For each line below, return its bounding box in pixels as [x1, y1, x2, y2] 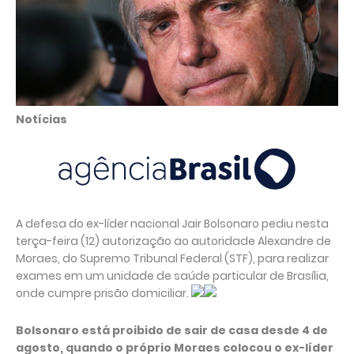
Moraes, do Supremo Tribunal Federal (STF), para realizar [16, 250, 329, 266]
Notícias [16, 111, 67, 127]
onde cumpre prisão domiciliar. [16, 285, 191, 301]
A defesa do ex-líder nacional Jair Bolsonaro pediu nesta [16, 216, 329, 232]
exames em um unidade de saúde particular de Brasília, [16, 268, 329, 284]
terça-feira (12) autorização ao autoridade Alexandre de [16, 233, 331, 249]
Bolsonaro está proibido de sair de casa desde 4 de [16, 322, 328, 338]
